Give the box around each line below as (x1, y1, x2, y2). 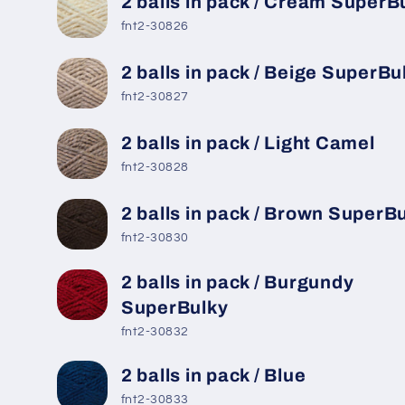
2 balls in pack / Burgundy (120, 271, 354, 292)
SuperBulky (120, 297, 229, 317)
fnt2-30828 (120, 161, 189, 174)
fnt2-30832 (120, 325, 189, 339)
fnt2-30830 (120, 231, 189, 245)
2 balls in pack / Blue (120, 364, 306, 385)
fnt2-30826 (120, 20, 189, 33)
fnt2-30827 (120, 90, 189, 104)
